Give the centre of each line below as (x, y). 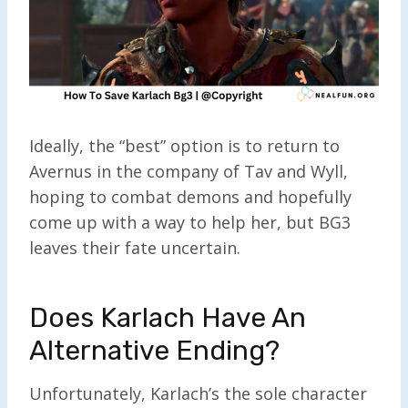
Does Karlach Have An (168, 317)
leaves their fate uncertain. (135, 247)
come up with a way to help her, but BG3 (190, 222)
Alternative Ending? (154, 350)
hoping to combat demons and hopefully (190, 196)
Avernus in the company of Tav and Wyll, (189, 171)
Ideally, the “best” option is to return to (184, 145)
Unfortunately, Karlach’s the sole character (198, 393)
